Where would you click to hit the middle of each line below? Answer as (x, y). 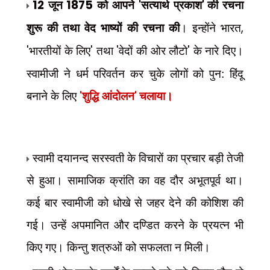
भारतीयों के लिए (60, 50)
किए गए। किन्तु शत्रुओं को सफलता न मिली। (120, 247)
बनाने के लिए (53, 96)
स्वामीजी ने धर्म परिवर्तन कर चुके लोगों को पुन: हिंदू (135, 73)
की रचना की (153, 27)
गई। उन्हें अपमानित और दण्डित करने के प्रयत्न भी (135, 224)
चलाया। (156, 96)
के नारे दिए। (218, 50)
